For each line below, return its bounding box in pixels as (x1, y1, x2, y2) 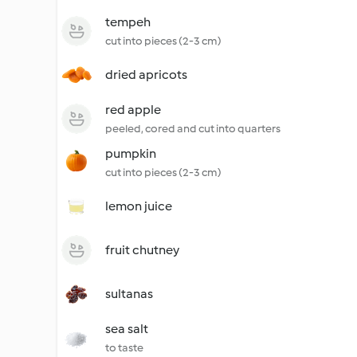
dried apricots (105, 67, 187, 82)
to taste (105, 341, 143, 355)
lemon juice (105, 198, 172, 214)
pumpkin (105, 146, 156, 161)
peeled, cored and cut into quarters (105, 122, 280, 135)
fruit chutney (105, 242, 179, 257)
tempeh (105, 14, 151, 29)
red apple (105, 102, 161, 117)
